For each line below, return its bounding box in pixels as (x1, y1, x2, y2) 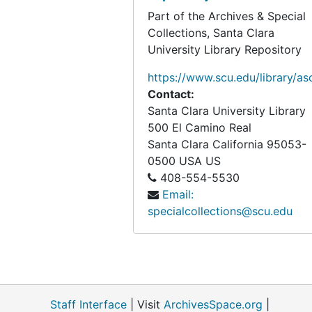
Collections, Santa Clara (148, 26, 274, 40)
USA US (179, 154, 221, 168)
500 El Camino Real (148, 120, 251, 134)
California (212, 137, 263, 151)
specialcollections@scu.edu (148, 204, 292, 218)
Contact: (148, 87, 194, 101)
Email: (162, 187, 194, 201)
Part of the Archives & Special (148, 9, 306, 23)
